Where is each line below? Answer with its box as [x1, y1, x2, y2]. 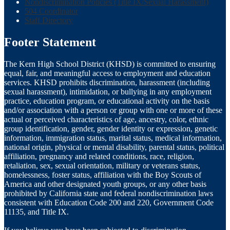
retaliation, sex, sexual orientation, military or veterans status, [4, 161, 200, 170]
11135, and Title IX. [4, 207, 69, 216]
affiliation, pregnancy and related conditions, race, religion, [4, 151, 194, 161]
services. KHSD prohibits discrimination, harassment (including [4, 78, 210, 87]
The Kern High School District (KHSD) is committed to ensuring [4, 59, 216, 68]
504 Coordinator [25, 7, 78, 16]
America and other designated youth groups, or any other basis [4, 179, 206, 188]
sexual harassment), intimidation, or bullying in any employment [4, 87, 212, 96]
